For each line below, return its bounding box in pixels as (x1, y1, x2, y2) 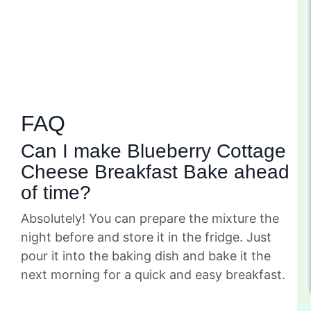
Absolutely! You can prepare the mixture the (21, 210, 279, 226)
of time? (21, 181, 91, 203)
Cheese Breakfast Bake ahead (21, 160, 289, 183)
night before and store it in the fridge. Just (21, 229, 271, 244)
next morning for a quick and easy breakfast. (21, 267, 285, 282)
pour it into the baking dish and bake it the (21, 248, 271, 263)
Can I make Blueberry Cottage (21, 140, 286, 162)
